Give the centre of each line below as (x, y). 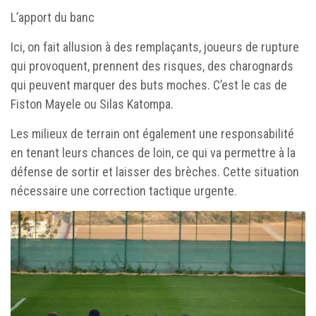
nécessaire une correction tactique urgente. (124, 190)
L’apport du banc (53, 17)
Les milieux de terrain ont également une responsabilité (152, 133)
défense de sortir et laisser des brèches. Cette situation (155, 171)
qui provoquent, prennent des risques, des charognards (152, 66)
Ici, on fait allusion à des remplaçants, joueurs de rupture (155, 47)
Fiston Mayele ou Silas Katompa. (92, 104)
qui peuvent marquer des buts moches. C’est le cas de (149, 85)
